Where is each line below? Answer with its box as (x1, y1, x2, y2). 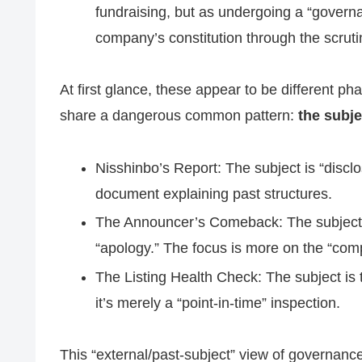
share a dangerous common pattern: (60, 107, 298, 124)
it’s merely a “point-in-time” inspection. (95, 294, 340, 311)
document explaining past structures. (95, 185, 332, 202)
